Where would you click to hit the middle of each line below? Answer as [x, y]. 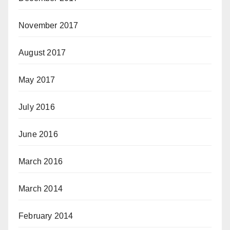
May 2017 [37, 80]
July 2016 [37, 107]
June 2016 [38, 134]
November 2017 [49, 25]
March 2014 [41, 189]
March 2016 [41, 161]
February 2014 [46, 216]
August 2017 [42, 53]
